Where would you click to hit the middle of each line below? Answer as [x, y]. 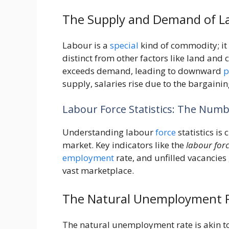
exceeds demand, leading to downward [143, 71]
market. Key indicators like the [124, 145]
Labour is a [86, 45]
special [124, 45]
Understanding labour [109, 132]
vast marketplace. [98, 170]
